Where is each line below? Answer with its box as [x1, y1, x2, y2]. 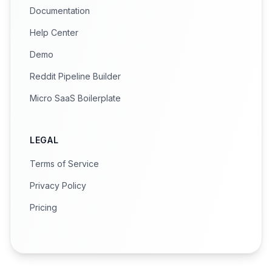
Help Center [30, 27, 78, 38]
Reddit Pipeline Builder [30, 71, 121, 81]
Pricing [30, 202, 57, 212]
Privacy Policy [30, 180, 86, 191]
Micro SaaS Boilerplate [30, 93, 121, 103]
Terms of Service [30, 158, 99, 169]
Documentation [30, 5, 90, 16]
